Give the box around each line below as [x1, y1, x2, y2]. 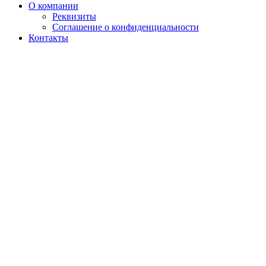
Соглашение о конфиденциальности [52, 21, 199, 32]
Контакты [28, 32, 68, 43]
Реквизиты [52, 11, 96, 21]
